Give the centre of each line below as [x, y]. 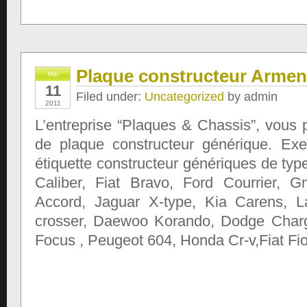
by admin [251, 97]
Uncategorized [184, 97]
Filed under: [110, 97]
